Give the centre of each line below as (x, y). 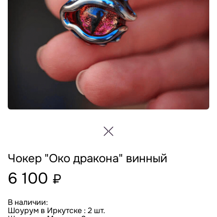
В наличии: (28, 202)
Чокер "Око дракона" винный (87, 159)
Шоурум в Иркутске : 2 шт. (56, 211)
